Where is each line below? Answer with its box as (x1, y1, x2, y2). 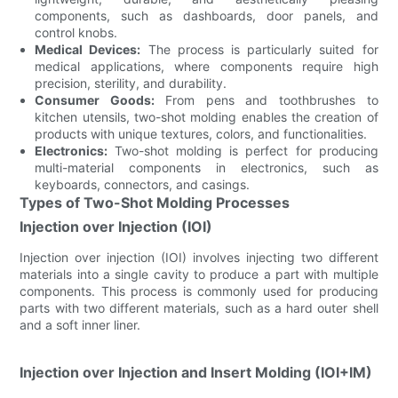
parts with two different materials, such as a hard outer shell (20, 299, 378, 315)
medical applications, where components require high (35, 58, 378, 74)
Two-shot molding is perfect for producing (107, 142, 378, 158)
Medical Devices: (35, 41, 141, 57)
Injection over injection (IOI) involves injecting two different (20, 249, 378, 265)
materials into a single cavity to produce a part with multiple (20, 266, 378, 282)
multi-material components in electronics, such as (35, 159, 378, 175)
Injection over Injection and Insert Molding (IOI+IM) (20, 362, 373, 381)
